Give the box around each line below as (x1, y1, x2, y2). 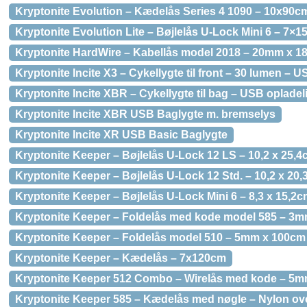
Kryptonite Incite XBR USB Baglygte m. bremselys (15, 108, 275, 120)
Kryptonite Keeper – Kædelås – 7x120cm (15, 252, 226, 264)
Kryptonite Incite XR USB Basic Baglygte (15, 129, 228, 140)
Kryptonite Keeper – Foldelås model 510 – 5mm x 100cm (15, 232, 306, 243)
